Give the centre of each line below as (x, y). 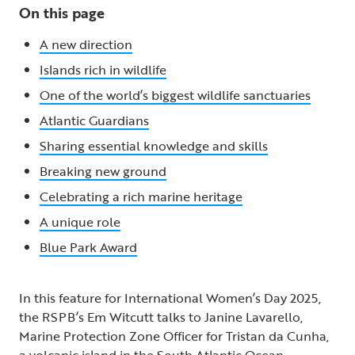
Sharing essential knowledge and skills (154, 145)
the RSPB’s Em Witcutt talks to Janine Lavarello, (161, 317)
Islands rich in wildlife (103, 69)
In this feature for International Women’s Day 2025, (170, 298)
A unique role (80, 221)
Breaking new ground (103, 171)
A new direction (86, 44)
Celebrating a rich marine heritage (141, 196)
